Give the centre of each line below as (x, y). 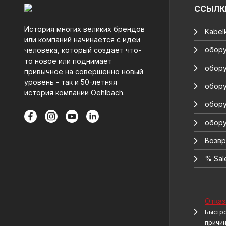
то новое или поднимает (68, 61)
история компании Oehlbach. (74, 93)
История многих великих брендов (84, 29)
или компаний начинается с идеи (82, 40)
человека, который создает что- (83, 50)
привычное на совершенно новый (84, 71)
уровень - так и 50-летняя (71, 82)
